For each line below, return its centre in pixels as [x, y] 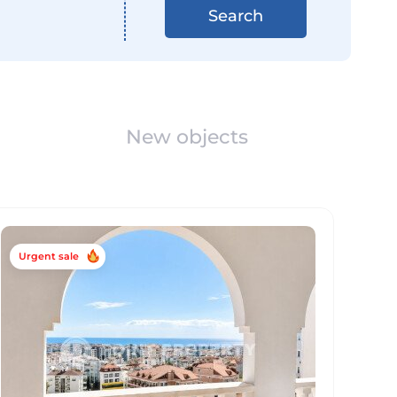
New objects [187, 137]
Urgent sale [49, 256]
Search [236, 16]
